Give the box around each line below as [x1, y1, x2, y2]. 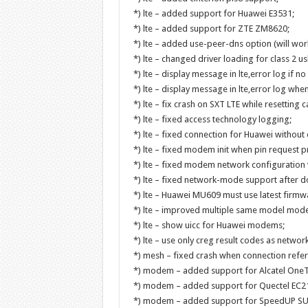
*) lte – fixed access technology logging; [133, 114, 291, 124]
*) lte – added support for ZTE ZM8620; [133, 23, 289, 34]
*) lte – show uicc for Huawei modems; [133, 220, 285, 230]
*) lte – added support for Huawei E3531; [133, 8, 294, 19]
